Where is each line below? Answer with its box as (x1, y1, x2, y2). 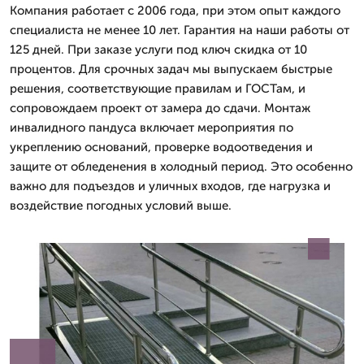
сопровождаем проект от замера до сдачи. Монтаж (10, 101, 310, 115)
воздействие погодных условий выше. (10, 198, 232, 213)
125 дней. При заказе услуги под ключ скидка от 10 (10, 42, 307, 57)
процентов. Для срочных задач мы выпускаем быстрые (10, 62, 332, 76)
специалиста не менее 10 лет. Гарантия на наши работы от (10, 23, 349, 37)
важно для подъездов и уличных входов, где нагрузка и (10, 179, 331, 193)
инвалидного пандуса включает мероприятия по (10, 120, 293, 135)
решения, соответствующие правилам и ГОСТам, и (10, 81, 305, 96)
